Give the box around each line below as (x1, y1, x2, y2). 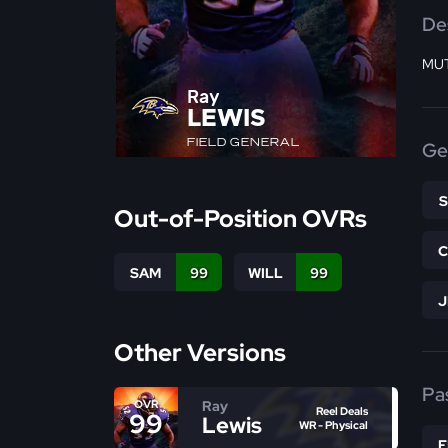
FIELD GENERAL (187, 134, 301, 149)
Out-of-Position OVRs (114, 203, 367, 234)
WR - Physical (299, 418, 369, 433)
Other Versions (114, 336, 286, 368)
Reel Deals (316, 404, 369, 419)
